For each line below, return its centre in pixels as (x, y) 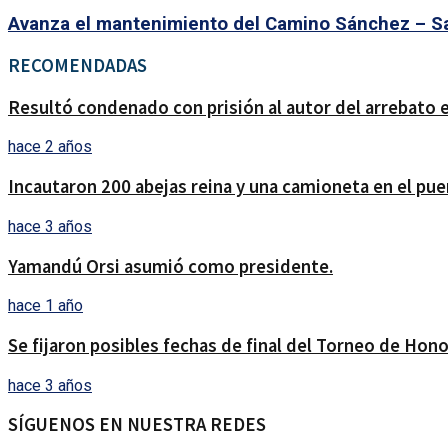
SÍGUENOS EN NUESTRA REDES (137, 425)
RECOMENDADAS (77, 65)
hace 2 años (50, 147)
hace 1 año (45, 306)
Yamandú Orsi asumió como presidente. (170, 266)
